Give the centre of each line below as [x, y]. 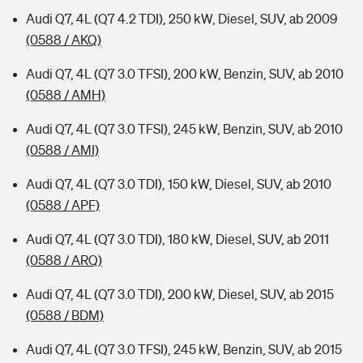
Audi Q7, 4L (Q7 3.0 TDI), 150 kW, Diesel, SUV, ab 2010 [179, 184]
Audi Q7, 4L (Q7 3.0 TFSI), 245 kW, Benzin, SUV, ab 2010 [184, 129]
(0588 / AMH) [66, 95]
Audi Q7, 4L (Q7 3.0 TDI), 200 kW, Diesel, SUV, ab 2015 [180, 294]
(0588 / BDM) [65, 315]
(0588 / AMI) [62, 150]
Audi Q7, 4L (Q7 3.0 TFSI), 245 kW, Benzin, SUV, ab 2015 [184, 349]
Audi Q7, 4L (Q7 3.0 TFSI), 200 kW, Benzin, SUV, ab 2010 [185, 74]
